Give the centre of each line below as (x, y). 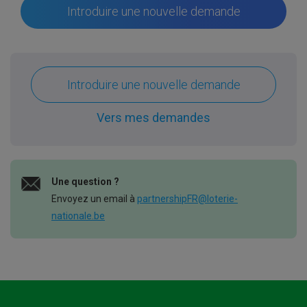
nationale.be (78, 216)
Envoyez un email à (94, 199)
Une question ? (85, 182)
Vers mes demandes (153, 118)
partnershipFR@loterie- (187, 199)
